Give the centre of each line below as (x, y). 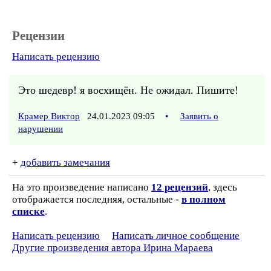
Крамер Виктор (49, 116)
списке (28, 211)
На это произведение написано (82, 187)
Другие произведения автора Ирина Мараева (113, 248)
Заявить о (199, 116)
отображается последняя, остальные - (97, 199)
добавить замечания (65, 162)
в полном (204, 199)
